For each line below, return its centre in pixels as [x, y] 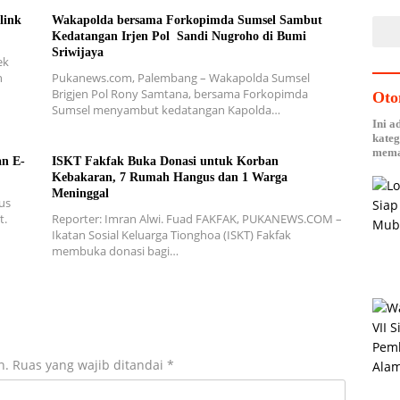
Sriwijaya [77, 53]
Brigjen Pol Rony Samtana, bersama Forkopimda [179, 94]
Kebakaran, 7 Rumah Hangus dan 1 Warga [169, 178]
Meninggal [80, 194]
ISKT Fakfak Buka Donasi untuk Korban [165, 162]
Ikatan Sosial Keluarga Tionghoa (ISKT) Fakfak [171, 235]
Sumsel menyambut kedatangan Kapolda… [166, 110]
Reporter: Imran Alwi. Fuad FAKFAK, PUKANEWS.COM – [196, 219]
